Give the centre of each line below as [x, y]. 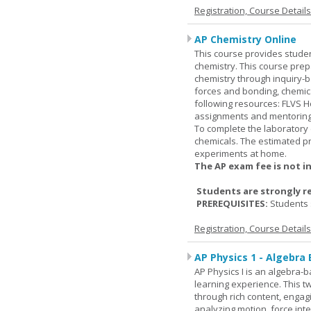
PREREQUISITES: [232, 203]
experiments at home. [241, 153]
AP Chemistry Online [245, 39]
